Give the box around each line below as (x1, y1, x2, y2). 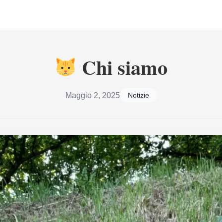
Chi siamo (77, 53, 168, 82)
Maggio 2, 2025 (65, 91, 120, 100)
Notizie (127, 91, 149, 99)
